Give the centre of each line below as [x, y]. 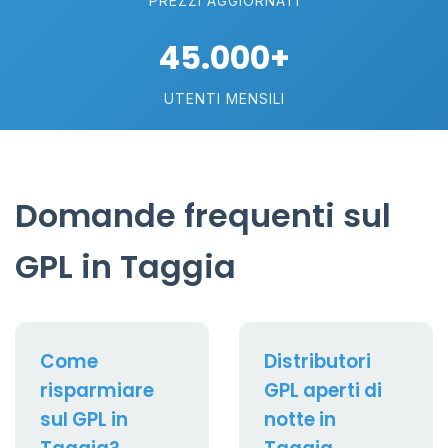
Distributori [317, 361]
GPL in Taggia [125, 266]
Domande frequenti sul [203, 215]
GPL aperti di [323, 390]
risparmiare [97, 390]
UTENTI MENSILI [224, 98]
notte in [300, 419]
